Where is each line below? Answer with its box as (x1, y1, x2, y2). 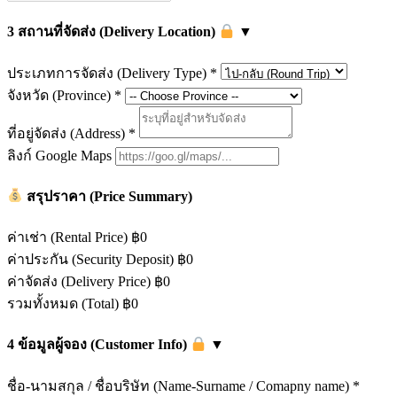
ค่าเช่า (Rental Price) (7, 230, 128, 245)
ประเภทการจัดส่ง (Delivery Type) (7, 65, 210, 81)
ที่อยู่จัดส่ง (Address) (7, 125, 128, 141)
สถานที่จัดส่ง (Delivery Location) (14, 24, 219, 40)
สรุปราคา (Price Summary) (23, 188, 193, 204)
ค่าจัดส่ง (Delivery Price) (7, 274, 151, 290)
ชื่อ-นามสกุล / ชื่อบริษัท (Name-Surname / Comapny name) (7, 378, 353, 393)
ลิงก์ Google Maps (7, 147, 115, 163)
